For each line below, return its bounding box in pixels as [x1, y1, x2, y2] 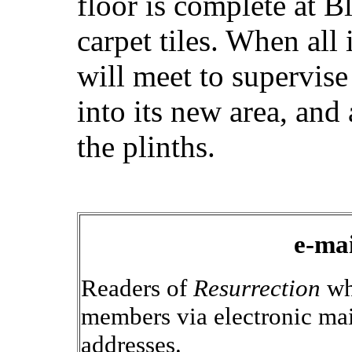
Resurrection [193, 274, 321, 302]
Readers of [81, 274, 193, 302]
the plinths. [77, 129, 215, 163]
